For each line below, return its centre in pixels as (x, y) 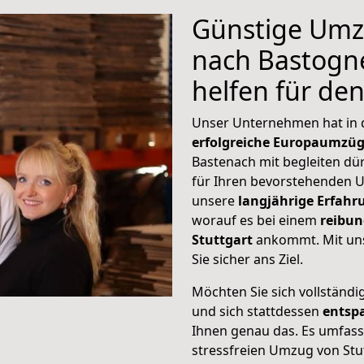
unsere (215, 201)
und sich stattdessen (257, 311)
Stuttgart (224, 240)
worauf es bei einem (254, 220)
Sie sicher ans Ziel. (247, 259)
